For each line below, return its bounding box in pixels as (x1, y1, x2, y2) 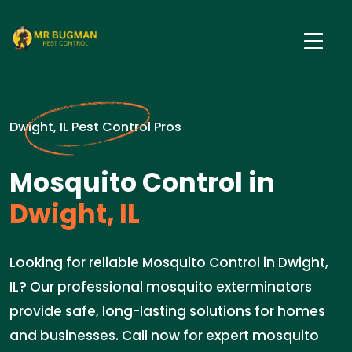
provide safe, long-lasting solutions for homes (9, 302, 325, 321)
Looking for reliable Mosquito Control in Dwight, (9, 253, 328, 272)
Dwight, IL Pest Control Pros (9, 118, 181, 136)
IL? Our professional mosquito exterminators (9, 277, 312, 296)
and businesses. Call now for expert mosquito (9, 326, 319, 345)
